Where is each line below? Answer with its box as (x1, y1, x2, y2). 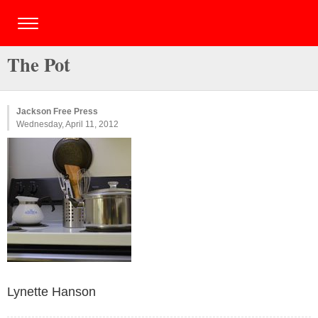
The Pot (7, 50, 70, 78)
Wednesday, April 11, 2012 (16, 119, 119, 129)
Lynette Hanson (7, 285, 96, 299)
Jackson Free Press (16, 106, 98, 116)
